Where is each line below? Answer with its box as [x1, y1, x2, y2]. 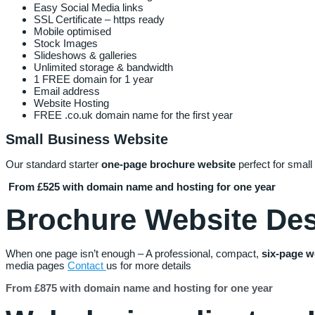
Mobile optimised [34, 25, 111, 37]
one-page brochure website [101, 157, 236, 170]
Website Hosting [34, 96, 109, 109]
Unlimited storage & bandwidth [34, 60, 173, 73]
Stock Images [34, 37, 101, 49]
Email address [34, 84, 100, 97]
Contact [67, 259, 106, 271]
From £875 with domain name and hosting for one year [6, 281, 273, 294]
